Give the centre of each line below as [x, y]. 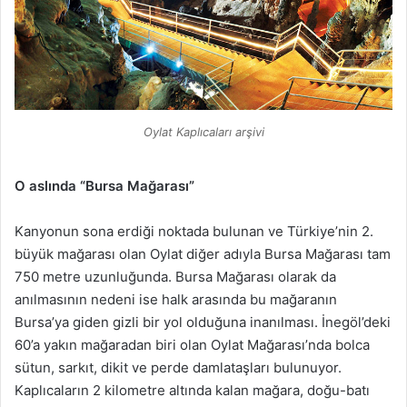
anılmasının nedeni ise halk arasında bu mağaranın [176, 299]
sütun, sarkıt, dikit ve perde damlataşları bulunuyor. [178, 367]
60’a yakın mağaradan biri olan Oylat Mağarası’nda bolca [192, 344]
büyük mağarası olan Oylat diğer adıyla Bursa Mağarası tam [203, 253]
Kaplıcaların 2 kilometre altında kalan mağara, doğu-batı [192, 390]
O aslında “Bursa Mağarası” [104, 185]
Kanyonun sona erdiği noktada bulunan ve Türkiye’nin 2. [194, 231]
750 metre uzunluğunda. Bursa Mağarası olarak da [175, 276]
